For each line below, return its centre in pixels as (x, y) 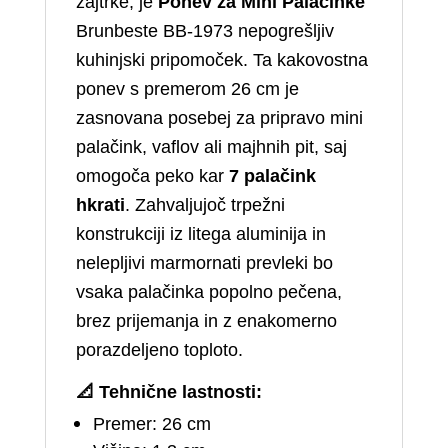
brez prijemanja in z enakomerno (206, 321)
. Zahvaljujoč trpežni (204, 205)
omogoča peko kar (152, 176)
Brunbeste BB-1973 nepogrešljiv (204, 31)
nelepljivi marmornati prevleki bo (204, 263)
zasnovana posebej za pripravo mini (219, 118)
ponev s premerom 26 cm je (187, 89)
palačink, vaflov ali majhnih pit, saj (211, 147)
